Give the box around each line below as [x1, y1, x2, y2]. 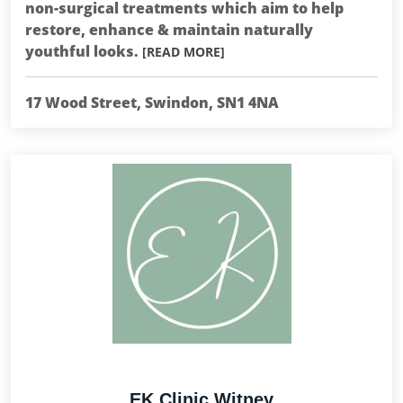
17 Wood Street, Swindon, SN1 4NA [25, 93, 279, 112]
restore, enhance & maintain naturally [25, 20, 313, 40]
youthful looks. [25, 41, 142, 61]
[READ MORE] [142, 43, 225, 60]
